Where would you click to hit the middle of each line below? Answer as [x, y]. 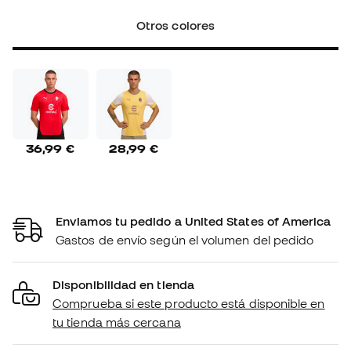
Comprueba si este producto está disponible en [189, 303]
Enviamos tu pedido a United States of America [194, 221]
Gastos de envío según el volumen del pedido [185, 239]
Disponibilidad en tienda [123, 284]
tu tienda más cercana [117, 322]
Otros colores [175, 25]
